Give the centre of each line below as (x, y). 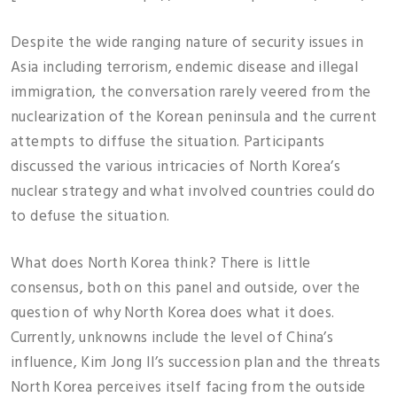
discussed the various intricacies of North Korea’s (175, 167)
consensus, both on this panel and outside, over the (186, 288)
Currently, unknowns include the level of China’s (172, 338)
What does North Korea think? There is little (161, 264)
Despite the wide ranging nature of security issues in (187, 43)
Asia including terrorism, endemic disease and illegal (185, 67)
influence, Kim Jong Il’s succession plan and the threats (196, 363)
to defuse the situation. (90, 216)
